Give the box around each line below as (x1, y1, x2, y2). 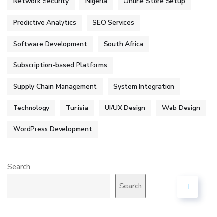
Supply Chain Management (13, 82, 97, 91)
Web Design (162, 103, 200, 112)
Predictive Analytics (13, 18, 76, 27)
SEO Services (93, 18, 134, 27)
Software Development (13, 39, 87, 48)
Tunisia (66, 103, 88, 112)
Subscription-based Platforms (13, 61, 107, 70)
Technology (13, 103, 49, 112)
